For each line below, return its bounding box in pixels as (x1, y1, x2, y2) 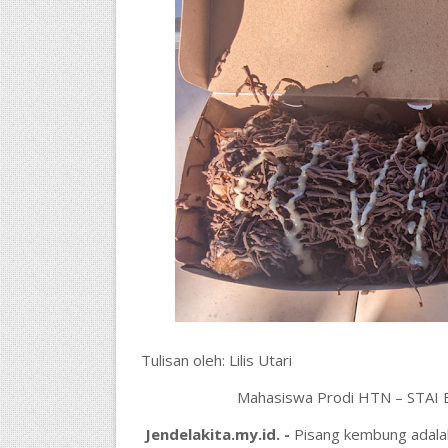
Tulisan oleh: (140, 350, 225, 370)
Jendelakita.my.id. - (144, 424, 290, 444)
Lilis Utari (224, 350, 292, 370)
